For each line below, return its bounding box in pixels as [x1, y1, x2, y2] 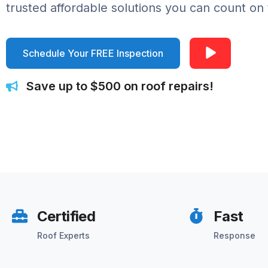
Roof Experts [37, 230, 90, 240]
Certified [37, 208, 96, 225]
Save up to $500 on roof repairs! [26, 79, 214, 93]
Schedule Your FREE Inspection [23, 47, 163, 59]
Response [214, 230, 255, 240]
